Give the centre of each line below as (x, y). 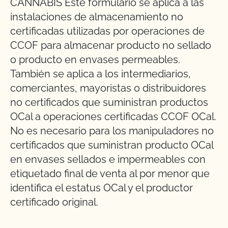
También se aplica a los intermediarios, (101, 74)
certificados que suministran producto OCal (112, 145)
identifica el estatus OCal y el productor (102, 188)
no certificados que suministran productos (109, 102)
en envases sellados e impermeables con (108, 159)
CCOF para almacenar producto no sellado (111, 45)
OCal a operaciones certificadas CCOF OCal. (113, 117)
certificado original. (54, 202)
